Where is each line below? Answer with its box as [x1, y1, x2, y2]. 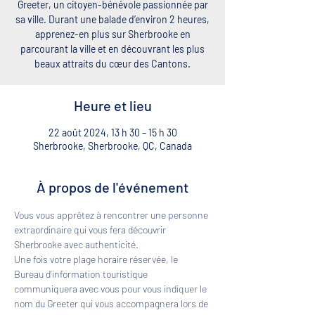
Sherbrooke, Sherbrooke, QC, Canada [33, 140, 192, 152]
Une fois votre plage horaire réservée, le [14, 253, 180, 265]
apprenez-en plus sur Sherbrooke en [34, 28, 191, 40]
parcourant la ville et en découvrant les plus [20, 43, 205, 55]
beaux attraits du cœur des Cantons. [34, 58, 191, 70]
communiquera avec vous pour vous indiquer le [14, 283, 209, 295]
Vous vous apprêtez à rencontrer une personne [14, 209, 210, 221]
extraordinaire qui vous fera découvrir [14, 224, 168, 236]
